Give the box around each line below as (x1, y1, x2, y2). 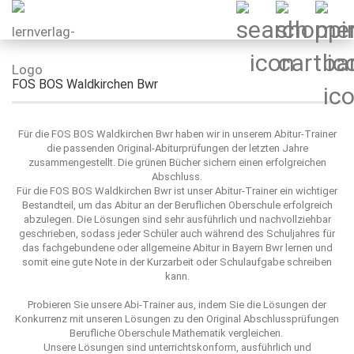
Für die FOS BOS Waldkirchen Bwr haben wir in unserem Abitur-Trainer (17, 128, 337, 140)
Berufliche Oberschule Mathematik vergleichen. (69, 327, 285, 339)
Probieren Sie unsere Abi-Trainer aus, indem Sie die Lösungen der (28, 299, 326, 311)
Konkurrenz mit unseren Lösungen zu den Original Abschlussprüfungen (15, 313, 339, 325)
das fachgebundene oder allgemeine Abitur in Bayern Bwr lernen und (21, 242, 333, 254)
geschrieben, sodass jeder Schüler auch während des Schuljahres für (19, 228, 335, 239)
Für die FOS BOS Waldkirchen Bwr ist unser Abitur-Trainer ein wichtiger (17, 185, 337, 197)
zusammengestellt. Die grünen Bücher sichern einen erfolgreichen (28, 156, 326, 168)
